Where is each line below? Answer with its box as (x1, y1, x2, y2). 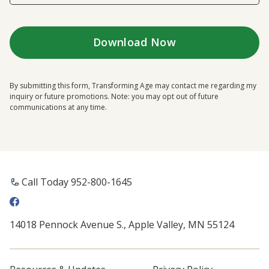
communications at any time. (10, 101, 107, 112)
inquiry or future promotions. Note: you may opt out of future (10, 91, 219, 101)
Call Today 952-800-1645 (22, 175, 132, 189)
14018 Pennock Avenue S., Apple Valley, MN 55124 (10, 217, 234, 231)
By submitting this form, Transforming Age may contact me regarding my (10, 80, 256, 91)
